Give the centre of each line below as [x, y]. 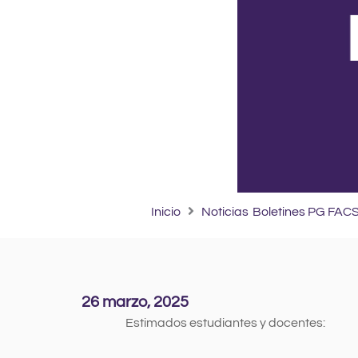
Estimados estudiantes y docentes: [226, 322]
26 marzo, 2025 [135, 302]
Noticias [225, 211]
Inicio [165, 211]
